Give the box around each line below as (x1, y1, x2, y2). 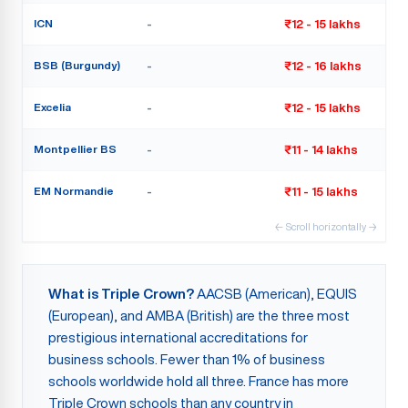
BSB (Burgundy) (34, 59, 120, 71)
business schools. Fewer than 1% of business (48, 352, 325, 366)
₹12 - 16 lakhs (284, 60, 362, 72)
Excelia (34, 101, 71, 113)
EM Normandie (34, 185, 114, 197)
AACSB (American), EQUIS (194, 287, 357, 301)
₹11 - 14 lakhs (284, 144, 358, 156)
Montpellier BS (34, 143, 117, 155)
